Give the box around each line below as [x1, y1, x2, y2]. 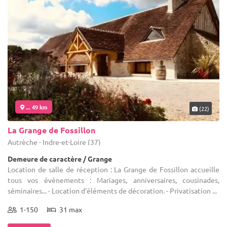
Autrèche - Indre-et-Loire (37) [8, 137, 101, 147]
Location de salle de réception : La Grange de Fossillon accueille [8, 165, 219, 174]
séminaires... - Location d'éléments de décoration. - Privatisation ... [8, 186, 217, 196]
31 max [56, 205, 82, 214]
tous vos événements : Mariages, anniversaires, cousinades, [8, 175, 219, 185]
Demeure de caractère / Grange [8, 154, 112, 164]
